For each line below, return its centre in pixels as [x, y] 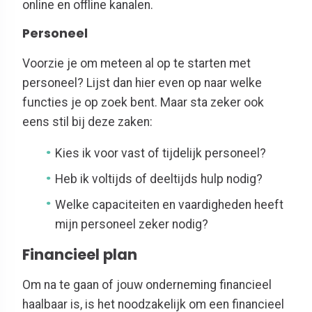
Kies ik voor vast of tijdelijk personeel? [161, 154]
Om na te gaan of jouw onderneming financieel [147, 285]
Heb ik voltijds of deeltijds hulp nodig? [159, 179]
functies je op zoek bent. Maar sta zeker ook [143, 102]
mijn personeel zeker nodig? [132, 224]
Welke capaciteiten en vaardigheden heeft [170, 204]
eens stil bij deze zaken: [87, 122]
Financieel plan [80, 254]
